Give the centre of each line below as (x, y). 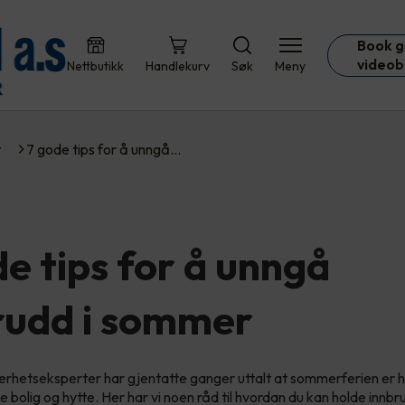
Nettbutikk (96, 66)
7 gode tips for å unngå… (104, 149)
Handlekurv (178, 66)
